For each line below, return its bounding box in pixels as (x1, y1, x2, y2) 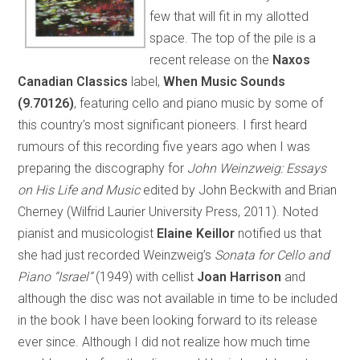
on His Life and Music (18, 182, 144, 198)
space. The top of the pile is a (149, 30, 317, 46)
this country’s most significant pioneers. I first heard (18, 117, 308, 133)
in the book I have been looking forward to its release (18, 312, 318, 328)
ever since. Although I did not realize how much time (18, 333, 311, 350)
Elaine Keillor (157, 225, 235, 241)
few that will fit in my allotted (149, 8, 309, 24)
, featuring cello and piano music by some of (74, 95, 324, 111)
